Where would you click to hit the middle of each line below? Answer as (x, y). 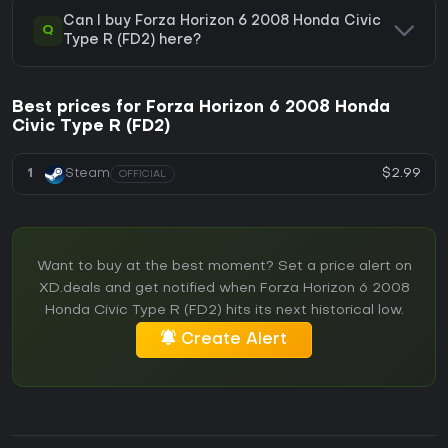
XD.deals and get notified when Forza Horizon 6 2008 (224, 288)
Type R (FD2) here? (132, 40)
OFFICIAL (142, 174)
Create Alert (234, 339)
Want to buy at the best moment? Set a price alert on (224, 266)
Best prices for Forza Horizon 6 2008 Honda (201, 107)
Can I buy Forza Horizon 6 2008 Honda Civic (222, 21)
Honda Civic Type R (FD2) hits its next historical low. (224, 310)
